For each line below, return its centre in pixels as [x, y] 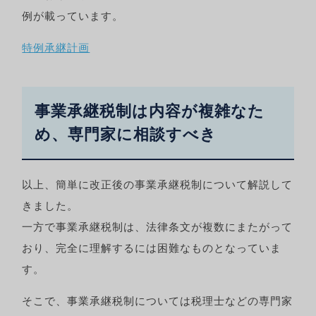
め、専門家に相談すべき [126, 135]
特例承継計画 [56, 48]
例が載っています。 [73, 16]
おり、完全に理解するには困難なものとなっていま [152, 248]
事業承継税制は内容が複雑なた [150, 111]
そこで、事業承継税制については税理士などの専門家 [158, 301]
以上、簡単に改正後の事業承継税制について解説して [158, 185]
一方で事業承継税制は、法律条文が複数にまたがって [158, 227]
